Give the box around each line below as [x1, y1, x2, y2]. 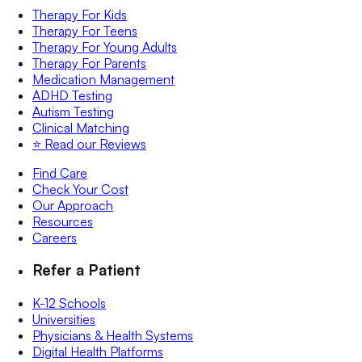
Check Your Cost [32, 180, 128, 197]
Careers [32, 229, 77, 246]
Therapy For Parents [32, 54, 146, 71]
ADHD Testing [32, 86, 112, 103]
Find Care [32, 164, 87, 181]
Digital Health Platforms [32, 343, 163, 360]
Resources [32, 213, 93, 229]
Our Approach [32, 196, 113, 213]
